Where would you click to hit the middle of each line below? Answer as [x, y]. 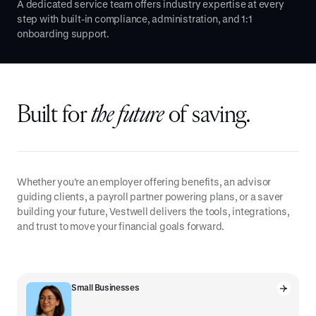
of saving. [209, 116]
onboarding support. [63, 34]
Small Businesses [105, 287]
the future [129, 116]
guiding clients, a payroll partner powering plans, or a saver [150, 197]
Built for [54, 116]
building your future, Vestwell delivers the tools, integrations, [153, 212]
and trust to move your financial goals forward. [121, 226]
